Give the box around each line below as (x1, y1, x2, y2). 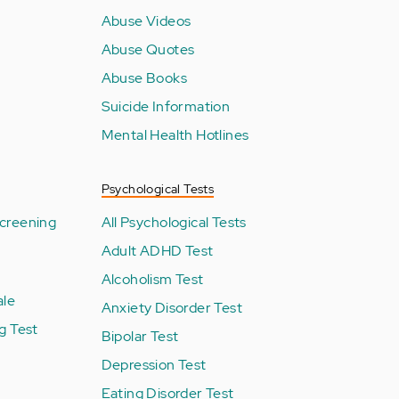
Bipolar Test (101, 326, 179, 346)
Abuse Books (101, 68, 187, 87)
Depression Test (101, 354, 207, 374)
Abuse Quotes (101, 39, 195, 59)
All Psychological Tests (101, 212, 247, 232)
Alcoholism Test (101, 269, 204, 289)
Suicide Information (101, 96, 231, 116)
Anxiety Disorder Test (101, 297, 242, 317)
